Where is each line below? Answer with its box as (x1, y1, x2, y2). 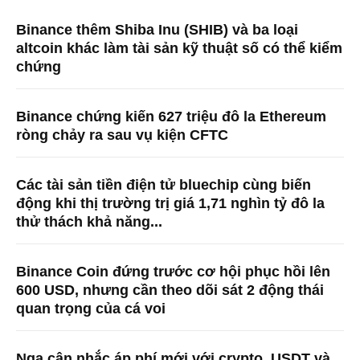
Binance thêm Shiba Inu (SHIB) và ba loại (16, 22, 298, 39)
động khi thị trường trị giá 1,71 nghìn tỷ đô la (16, 195, 325, 212)
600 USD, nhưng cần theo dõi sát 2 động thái (16, 282, 324, 299)
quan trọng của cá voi (16, 301, 166, 317)
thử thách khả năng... (16, 214, 162, 231)
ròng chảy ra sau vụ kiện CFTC (16, 127, 228, 144)
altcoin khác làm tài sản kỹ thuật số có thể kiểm (16, 40, 342, 57)
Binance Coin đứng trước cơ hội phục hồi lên (16, 264, 330, 280)
